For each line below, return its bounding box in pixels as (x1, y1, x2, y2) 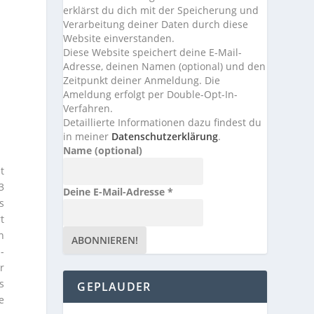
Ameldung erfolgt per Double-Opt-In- (63, 88, 238, 102)
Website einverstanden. (63, 32, 175, 46)
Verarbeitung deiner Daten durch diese (63, 18, 249, 32)
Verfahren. (63, 102, 114, 116)
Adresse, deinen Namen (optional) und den (63, 60, 266, 74)
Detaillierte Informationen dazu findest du (63, 116, 262, 130)
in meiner (63, 130, 112, 144)
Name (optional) (63, 144, 143, 158)
